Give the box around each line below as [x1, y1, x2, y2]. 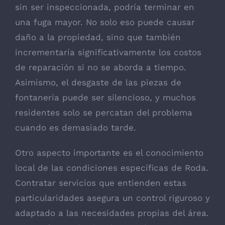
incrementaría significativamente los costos [15, 47, 201, 57]
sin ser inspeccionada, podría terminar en [15, 2, 194, 12]
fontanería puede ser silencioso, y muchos [15, 92, 196, 102]
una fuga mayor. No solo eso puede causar [15, 17, 195, 27]
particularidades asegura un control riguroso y [15, 192, 210, 203]
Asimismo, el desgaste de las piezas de [15, 77, 181, 87]
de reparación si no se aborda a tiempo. [15, 62, 186, 72]
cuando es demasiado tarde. [15, 122, 136, 133]
